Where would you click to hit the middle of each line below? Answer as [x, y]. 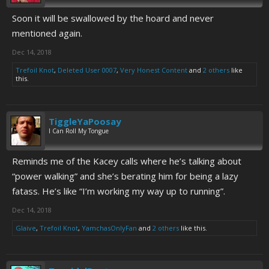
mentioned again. [47, 33]
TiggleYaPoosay [85, 121]
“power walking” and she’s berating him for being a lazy [125, 176]
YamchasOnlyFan [109, 228]
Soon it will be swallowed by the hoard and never [113, 18]
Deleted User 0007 [87, 70]
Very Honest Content [154, 70]
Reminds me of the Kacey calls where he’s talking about [127, 161]
